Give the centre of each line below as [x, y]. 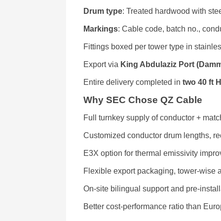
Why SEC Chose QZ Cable [143, 100]
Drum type [103, 11]
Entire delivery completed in [133, 82]
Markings [101, 29]
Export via [102, 64]
